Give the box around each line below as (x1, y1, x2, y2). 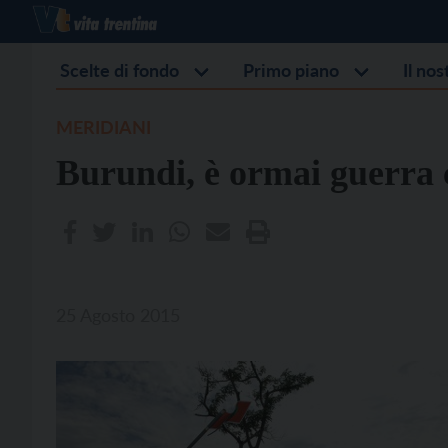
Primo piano (243, 59, 339, 81)
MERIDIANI (56, 116, 151, 138)
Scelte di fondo (60, 59, 179, 81)
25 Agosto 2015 (56, 304, 180, 326)
